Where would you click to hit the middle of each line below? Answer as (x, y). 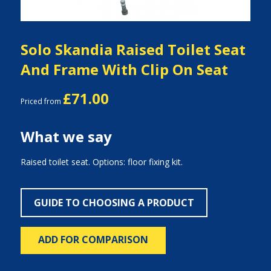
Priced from (41, 101)
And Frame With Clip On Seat (124, 69)
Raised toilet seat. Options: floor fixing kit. (101, 162)
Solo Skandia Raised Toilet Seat (133, 49)
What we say (66, 136)
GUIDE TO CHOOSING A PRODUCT (114, 203)
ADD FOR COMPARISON (93, 240)
